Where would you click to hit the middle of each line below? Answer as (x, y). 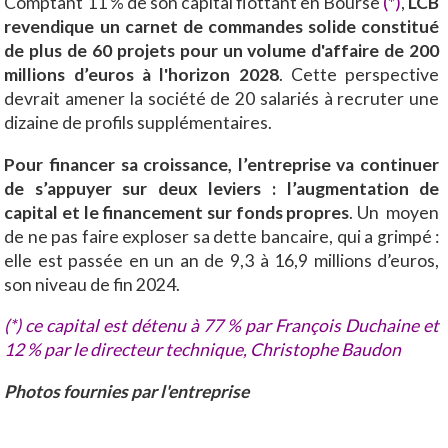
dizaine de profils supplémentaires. (140, 122)
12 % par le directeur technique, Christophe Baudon (203, 350)
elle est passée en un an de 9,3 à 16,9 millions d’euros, (222, 260)
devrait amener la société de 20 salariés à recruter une (222, 98)
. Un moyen (394, 212)
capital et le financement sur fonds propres (177, 212)
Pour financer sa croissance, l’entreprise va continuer (222, 164)
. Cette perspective (359, 74)
